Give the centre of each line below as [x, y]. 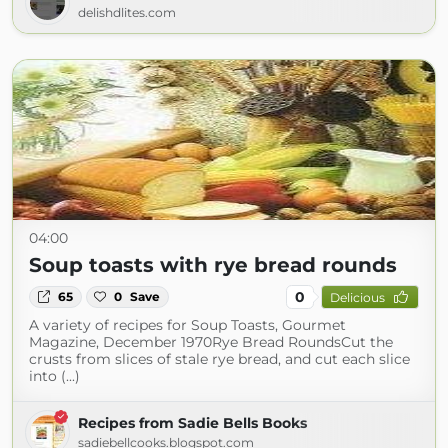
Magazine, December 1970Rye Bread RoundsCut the [211, 342]
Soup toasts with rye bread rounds [213, 265]
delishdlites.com [127, 12]
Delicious [357, 297]
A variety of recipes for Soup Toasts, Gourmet [187, 325]
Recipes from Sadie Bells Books [192, 423]
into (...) [54, 376]
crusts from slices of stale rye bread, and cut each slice [219, 359]
